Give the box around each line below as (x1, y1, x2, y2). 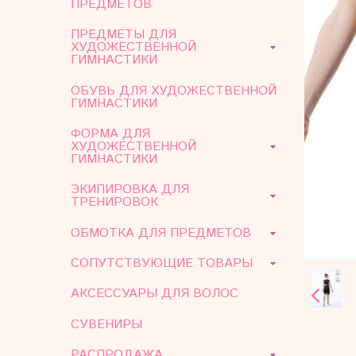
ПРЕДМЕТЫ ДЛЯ (71, 25, 176, 44)
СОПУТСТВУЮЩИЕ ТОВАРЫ (71, 254, 253, 273)
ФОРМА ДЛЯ (71, 124, 150, 143)
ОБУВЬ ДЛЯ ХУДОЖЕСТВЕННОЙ (71, 81, 277, 100)
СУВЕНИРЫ (71, 315, 142, 334)
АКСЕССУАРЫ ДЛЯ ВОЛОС (71, 284, 238, 304)
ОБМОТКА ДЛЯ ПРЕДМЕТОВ (71, 223, 251, 242)
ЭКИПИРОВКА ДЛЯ (71, 180, 189, 199)
